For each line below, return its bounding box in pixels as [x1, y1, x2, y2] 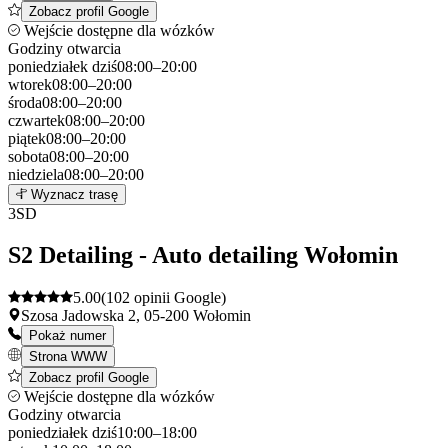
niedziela [8, 165, 64, 183]
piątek [8, 129, 46, 147]
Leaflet [288, 166, 328, 184]
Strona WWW [29, 349, 107, 365]
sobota [8, 147, 49, 165]
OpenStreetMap [349, 166, 435, 184]
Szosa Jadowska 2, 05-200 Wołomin [21, 307, 251, 325]
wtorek [8, 75, 52, 93]
